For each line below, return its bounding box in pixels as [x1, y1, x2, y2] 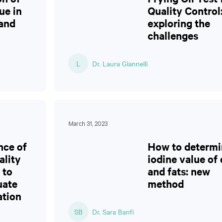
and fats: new [148, 164, 210, 178]
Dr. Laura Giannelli [92, 58, 148, 68]
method [148, 176, 184, 190]
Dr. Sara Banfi [92, 207, 134, 217]
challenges [148, 28, 198, 42]
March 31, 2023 [68, 118, 108, 127]
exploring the [148, 16, 210, 30]
